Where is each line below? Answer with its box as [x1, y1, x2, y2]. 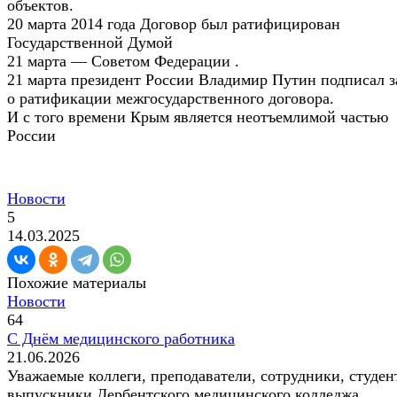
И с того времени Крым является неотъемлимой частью [7, 107, 388, 126]
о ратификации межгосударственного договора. [7, 89, 334, 107]
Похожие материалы [7, 273, 146, 292]
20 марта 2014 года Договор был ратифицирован [7, 14, 340, 33]
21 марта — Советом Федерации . [7, 51, 239, 70]
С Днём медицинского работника [7, 329, 235, 347]
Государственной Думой [7, 33, 173, 51]
